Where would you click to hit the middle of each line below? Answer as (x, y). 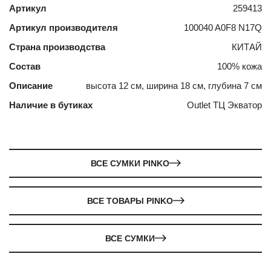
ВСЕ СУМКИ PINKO (130, 163)
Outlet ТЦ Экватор (224, 105)
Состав (25, 66)
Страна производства (57, 47)
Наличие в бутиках (51, 105)
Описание (31, 85)
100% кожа (240, 66)
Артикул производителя (64, 27)
